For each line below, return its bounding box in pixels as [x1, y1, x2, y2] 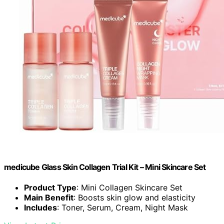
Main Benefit [24, 192, 73, 203]
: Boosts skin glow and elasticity [73, 192, 195, 203]
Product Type [24, 182, 76, 193]
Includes [24, 202, 57, 213]
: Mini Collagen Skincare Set [76, 182, 182, 193]
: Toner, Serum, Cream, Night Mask [57, 202, 188, 213]
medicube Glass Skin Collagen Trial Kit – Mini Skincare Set [4, 161, 206, 172]
